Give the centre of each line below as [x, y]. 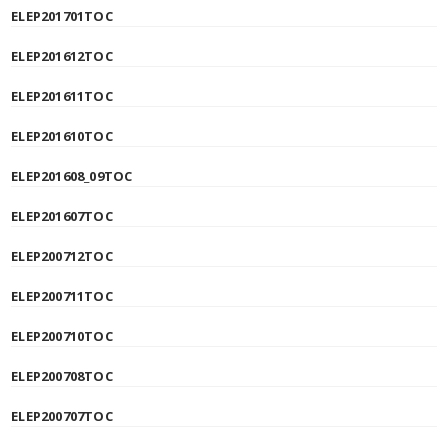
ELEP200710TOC [62, 336]
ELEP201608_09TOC [72, 176]
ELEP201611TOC [62, 96]
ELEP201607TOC [62, 216]
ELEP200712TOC [62, 256]
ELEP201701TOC [62, 16]
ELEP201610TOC [62, 136]
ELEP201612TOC [62, 56]
